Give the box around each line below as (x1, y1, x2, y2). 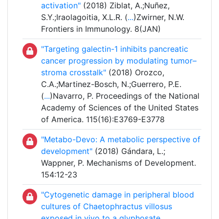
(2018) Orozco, (106, 67, 164, 78)
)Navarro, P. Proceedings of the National (50, 91, 199, 101)
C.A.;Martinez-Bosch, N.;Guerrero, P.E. (41, 79, 181, 89)
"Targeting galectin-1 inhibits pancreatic (41, 44, 188, 54)
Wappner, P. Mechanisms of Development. (41, 158, 196, 168)
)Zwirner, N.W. (133, 12, 184, 22)
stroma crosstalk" (41, 67, 106, 78)
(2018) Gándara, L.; (92, 146, 165, 156)
